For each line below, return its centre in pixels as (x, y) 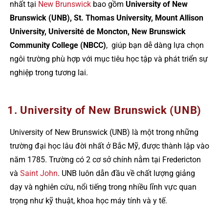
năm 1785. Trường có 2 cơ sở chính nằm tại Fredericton (105, 160)
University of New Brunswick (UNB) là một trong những (104, 132)
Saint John (39, 174)
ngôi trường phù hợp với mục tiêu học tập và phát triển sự (109, 59)
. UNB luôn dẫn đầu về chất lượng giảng (126, 174)
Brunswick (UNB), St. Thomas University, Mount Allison (107, 18)
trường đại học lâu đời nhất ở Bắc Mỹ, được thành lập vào (109, 146)
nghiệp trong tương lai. (49, 72)
